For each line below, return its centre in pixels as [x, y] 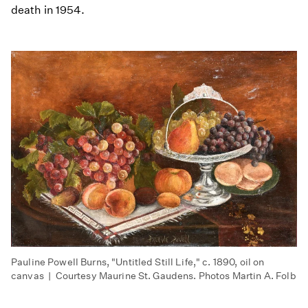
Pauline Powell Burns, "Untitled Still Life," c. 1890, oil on [138, 262]
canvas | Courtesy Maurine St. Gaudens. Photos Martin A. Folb [154, 276]
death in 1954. [48, 10]
